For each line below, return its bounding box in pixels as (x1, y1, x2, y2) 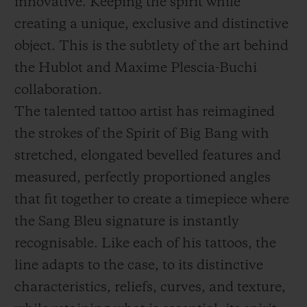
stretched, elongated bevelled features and (14, 149, 281, 164)
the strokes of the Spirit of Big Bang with (14, 127, 269, 142)
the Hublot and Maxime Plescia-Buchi (14, 62, 257, 76)
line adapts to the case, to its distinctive (14, 259, 263, 273)
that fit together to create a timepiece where (14, 193, 289, 208)
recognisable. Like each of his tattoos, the (14, 237, 276, 251)
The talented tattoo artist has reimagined (14, 106, 275, 120)
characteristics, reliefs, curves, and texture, (14, 281, 286, 295)
